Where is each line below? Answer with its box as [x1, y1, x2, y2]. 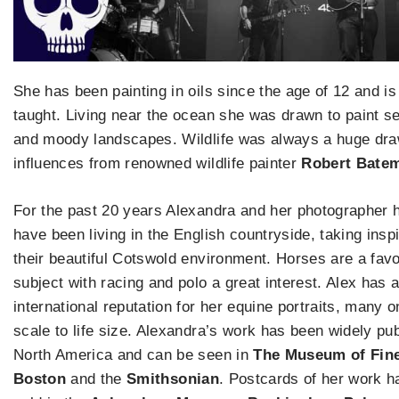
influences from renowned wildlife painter [13, 155, 302, 173]
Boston [13, 370, 71, 387]
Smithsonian [126, 370, 219, 387]
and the [70, 370, 127, 387]
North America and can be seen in [13, 346, 254, 363]
